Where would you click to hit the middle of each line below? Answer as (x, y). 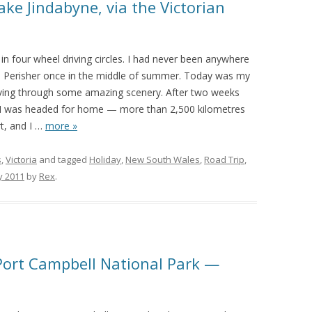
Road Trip (224, 159)
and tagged (63, 159)
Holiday (105, 159)
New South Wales (163, 159)
